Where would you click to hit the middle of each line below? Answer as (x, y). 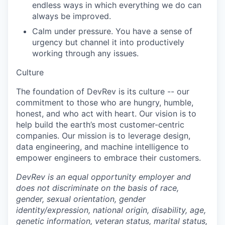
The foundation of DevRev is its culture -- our (103, 91)
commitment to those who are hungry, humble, (105, 102)
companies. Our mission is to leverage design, (103, 136)
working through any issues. (85, 53)
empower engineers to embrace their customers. (108, 158)
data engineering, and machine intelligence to (102, 147)
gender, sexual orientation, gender (81, 199)
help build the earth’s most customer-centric (100, 125)
